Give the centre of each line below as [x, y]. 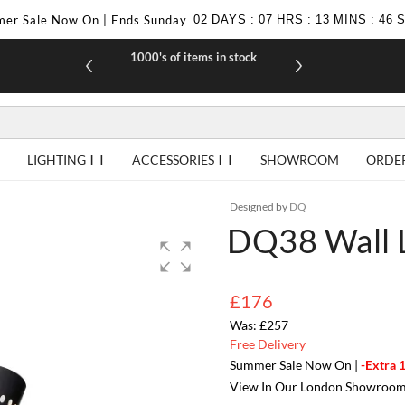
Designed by [259, 206]
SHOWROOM [300, 160]
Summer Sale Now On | [295, 364]
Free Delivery [268, 344]
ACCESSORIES [173, 160]
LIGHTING [57, 160]
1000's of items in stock [193, 57]
